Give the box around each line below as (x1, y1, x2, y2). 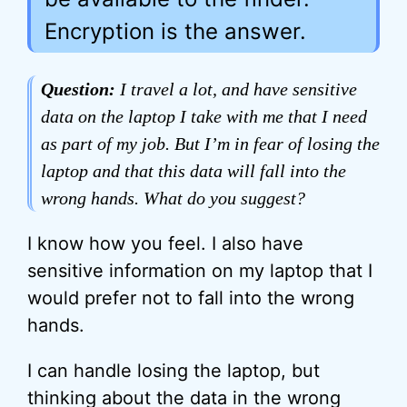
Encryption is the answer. (45, 18, 306, 45)
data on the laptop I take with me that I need (41, 106, 367, 126)
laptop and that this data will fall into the (41, 161, 346, 181)
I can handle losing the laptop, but (27, 360, 320, 382)
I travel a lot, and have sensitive (115, 79, 357, 99)
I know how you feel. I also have (27, 233, 303, 254)
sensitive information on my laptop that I (27, 260, 372, 282)
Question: (41, 79, 115, 99)
